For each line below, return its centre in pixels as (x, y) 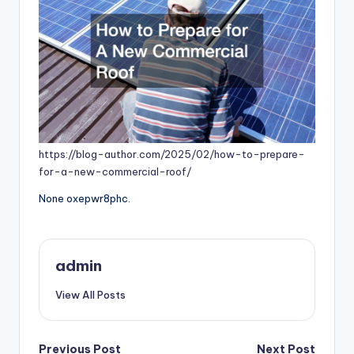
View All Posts (90, 294)
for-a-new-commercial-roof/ (115, 171)
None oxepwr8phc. (85, 198)
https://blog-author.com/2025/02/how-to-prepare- (172, 154)
